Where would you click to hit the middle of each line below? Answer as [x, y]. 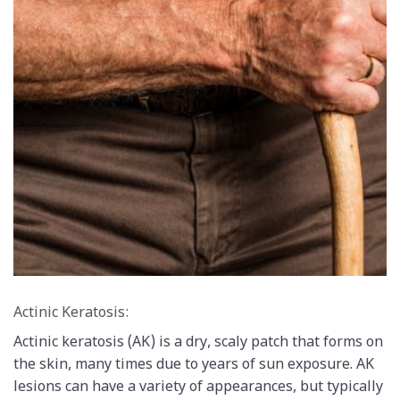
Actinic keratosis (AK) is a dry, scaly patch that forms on [198, 344]
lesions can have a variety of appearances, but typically [198, 388]
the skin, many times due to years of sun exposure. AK [194, 366]
